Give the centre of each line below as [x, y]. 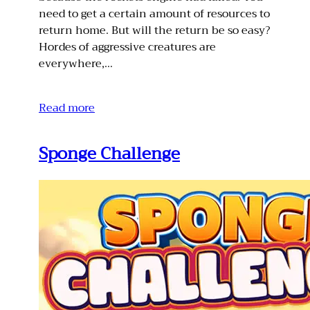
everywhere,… [76, 63]
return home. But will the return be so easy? [154, 30]
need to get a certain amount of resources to [154, 13]
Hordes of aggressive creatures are [127, 47]
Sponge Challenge [109, 153]
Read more [67, 108]
